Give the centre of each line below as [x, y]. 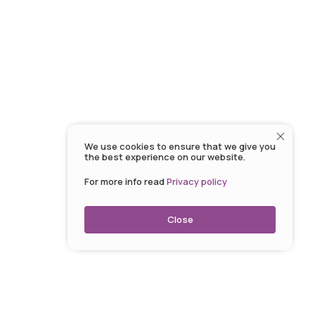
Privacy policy [197, 181]
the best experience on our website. [165, 157]
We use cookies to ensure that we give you [180, 146]
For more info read [124, 181]
